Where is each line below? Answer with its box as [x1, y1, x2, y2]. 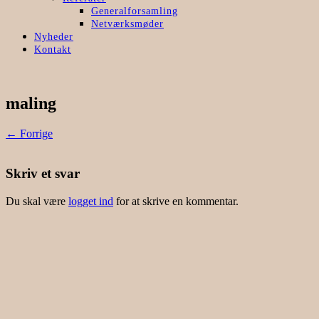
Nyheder [34, 31, 73, 42]
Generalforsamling [91, 5, 178, 16]
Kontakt [34, 43, 71, 55]
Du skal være [6, 195, 68, 208]
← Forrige [6, 127, 53, 140]
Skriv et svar [6, 166, 80, 182]
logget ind [68, 195, 113, 208]
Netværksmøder [91, 18, 164, 29]
